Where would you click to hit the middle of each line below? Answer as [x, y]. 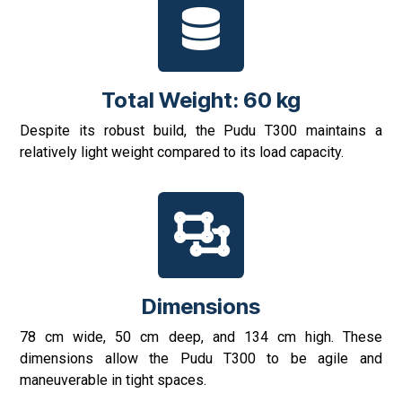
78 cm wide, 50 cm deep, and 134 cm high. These [201, 337]
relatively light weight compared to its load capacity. [182, 153]
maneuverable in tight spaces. [114, 380]
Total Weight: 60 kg [201, 100]
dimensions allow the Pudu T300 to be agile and [201, 359]
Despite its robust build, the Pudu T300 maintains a [201, 131]
